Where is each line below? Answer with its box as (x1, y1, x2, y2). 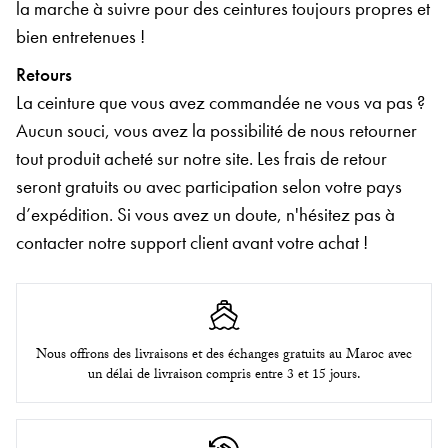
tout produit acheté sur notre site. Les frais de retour (16, 145, 387, 171)
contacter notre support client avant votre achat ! (16, 229, 368, 255)
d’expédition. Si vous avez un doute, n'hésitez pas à (16, 201, 395, 227)
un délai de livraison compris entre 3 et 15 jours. (87, 363, 361, 388)
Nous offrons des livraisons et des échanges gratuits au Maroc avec (36, 343, 412, 368)
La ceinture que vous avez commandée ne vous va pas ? (16, 89, 425, 115)
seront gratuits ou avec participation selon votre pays (16, 173, 402, 199)
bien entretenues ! (16, 23, 145, 49)
